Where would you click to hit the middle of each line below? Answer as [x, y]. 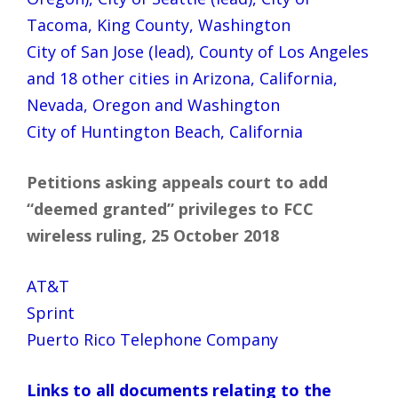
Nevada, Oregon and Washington [153, 104]
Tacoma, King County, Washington [159, 24]
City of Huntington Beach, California [165, 131]
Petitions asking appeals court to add [177, 182]
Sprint [51, 312]
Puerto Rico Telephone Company [152, 339]
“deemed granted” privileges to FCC [170, 208]
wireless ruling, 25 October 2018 [153, 235]
